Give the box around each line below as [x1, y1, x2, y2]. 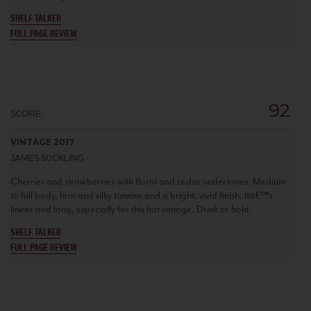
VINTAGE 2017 [10, 136, 74, 147]
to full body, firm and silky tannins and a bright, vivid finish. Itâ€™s [10, 189, 273, 201]
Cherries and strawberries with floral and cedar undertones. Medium [10, 175, 286, 187]
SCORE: [10, 108, 43, 119]
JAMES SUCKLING [10, 152, 84, 163]
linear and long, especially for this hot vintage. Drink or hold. [10, 203, 252, 215]
